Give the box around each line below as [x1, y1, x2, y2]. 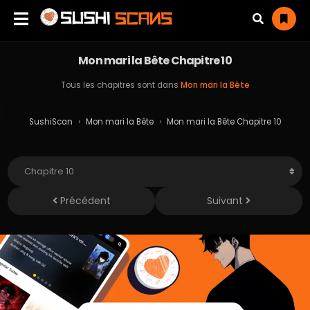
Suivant [207, 194, 246, 208]
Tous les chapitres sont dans [60, 80, 181, 91]
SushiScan [28, 116, 73, 127]
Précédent [57, 194, 111, 208]
